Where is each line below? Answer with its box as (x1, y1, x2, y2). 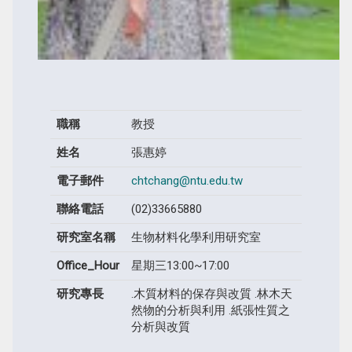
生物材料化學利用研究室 (130, 229, 261, 244)
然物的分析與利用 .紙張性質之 (130, 302, 290, 317)
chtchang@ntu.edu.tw (130, 173, 243, 188)
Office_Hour (56, 258, 119, 273)
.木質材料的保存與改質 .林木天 (130, 286, 292, 301)
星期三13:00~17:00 (130, 258, 229, 273)
